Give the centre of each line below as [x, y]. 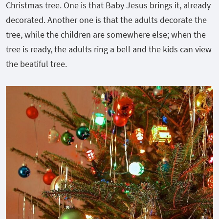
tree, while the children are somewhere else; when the [106, 34]
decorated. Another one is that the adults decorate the [106, 20]
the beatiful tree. [36, 64]
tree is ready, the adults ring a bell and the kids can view [109, 49]
